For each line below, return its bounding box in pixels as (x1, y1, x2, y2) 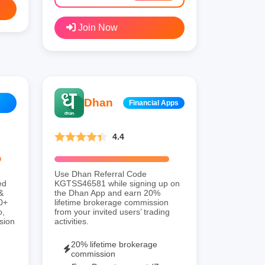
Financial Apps (129, 98, 179, 107)
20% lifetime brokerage (71, 239, 157, 249)
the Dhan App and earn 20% (54, 188, 160, 198)
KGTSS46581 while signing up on (54, 178, 180, 188)
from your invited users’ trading (54, 206, 170, 216)
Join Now (76, 22, 118, 33)
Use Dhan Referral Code (54, 169, 147, 179)
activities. (54, 216, 89, 226)
